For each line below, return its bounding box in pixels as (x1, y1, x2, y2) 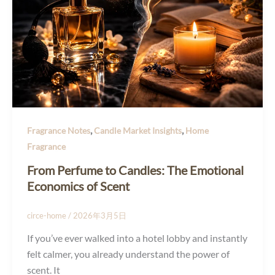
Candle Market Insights (94, 125, 182, 136)
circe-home (27, 210, 68, 220)
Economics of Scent (27, 178, 130, 193)
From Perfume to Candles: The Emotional (27, 162, 244, 177)
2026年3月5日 (73, 210, 126, 220)
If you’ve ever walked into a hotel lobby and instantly (27, 232, 247, 244)
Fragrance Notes (27, 125, 90, 136)
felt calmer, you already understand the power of (27, 248, 230, 260)
